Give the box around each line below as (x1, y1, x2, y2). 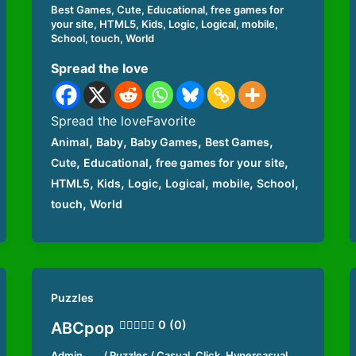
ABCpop (50, 319, 114, 339)
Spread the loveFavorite (50, 112, 195, 129)
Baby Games (130, 134, 198, 149)
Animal (50, 134, 89, 149)
